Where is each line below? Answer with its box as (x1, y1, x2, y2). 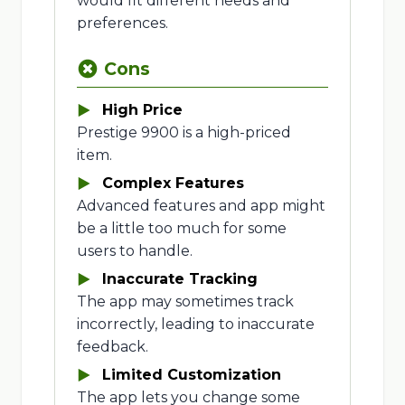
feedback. (76, 338, 148, 356)
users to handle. (76, 242, 193, 260)
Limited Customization (101, 366, 281, 384)
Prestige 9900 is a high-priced (76, 124, 291, 142)
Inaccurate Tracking (101, 270, 258, 288)
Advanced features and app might (76, 197, 325, 215)
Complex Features (101, 174, 244, 193)
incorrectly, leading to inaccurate (76, 316, 315, 334)
